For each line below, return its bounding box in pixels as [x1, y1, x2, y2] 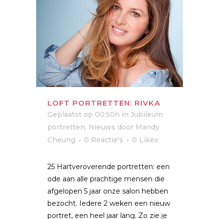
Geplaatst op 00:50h [47, 110, 120, 119]
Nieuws [88, 123, 115, 131]
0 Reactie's [84, 135, 123, 144]
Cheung [47, 135, 75, 144]
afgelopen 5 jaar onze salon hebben [47, 187, 168, 196]
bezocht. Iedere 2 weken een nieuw [47, 199, 170, 208]
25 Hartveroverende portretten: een [47, 162, 170, 171]
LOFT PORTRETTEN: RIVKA [47, 98, 160, 108]
